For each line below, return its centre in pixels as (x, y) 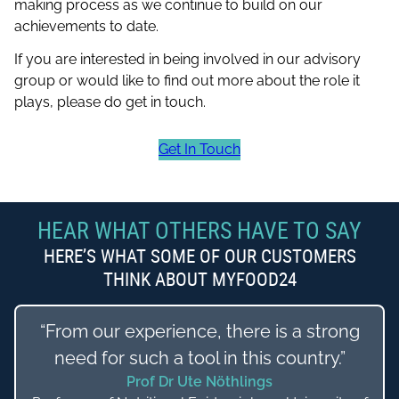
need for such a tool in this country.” (199, 358)
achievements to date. (86, 26)
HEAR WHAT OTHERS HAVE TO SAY (199, 230)
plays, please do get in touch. (110, 102)
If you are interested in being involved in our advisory (187, 59)
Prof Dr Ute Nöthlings (199, 382)
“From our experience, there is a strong (199, 332)
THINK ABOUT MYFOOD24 (199, 279)
